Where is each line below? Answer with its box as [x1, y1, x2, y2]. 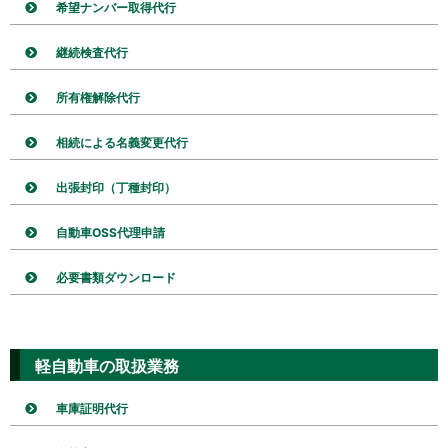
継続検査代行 [56, 45, 128, 61]
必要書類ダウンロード [56, 270, 176, 286]
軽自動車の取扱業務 [35, 356, 179, 377]
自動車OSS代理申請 [56, 225, 165, 241]
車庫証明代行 [56, 401, 128, 417]
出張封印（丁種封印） [56, 180, 176, 196]
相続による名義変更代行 [56, 135, 188, 151]
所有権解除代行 [56, 90, 140, 106]
